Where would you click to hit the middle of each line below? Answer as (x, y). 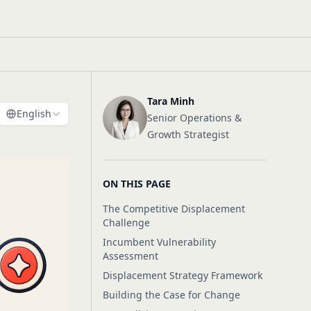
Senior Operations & (194, 118)
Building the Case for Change (171, 295)
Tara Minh (170, 101)
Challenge (126, 222)
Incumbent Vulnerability (159, 242)
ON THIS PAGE (136, 184)
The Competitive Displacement (174, 209)
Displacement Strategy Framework (182, 275)
